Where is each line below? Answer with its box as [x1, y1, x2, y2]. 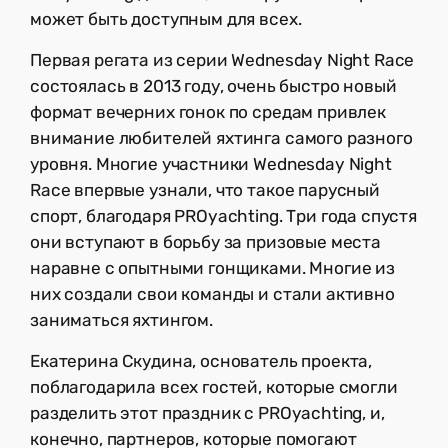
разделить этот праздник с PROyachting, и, [30, 402, 385, 423]
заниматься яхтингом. [30, 309, 217, 330]
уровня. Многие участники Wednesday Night [30, 153, 392, 174]
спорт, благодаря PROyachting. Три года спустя [30, 205, 418, 226]
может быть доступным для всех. [30, 8, 306, 29]
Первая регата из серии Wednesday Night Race [30, 49, 415, 70]
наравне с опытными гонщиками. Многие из [30, 257, 395, 278]
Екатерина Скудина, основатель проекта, [30, 350, 373, 371]
